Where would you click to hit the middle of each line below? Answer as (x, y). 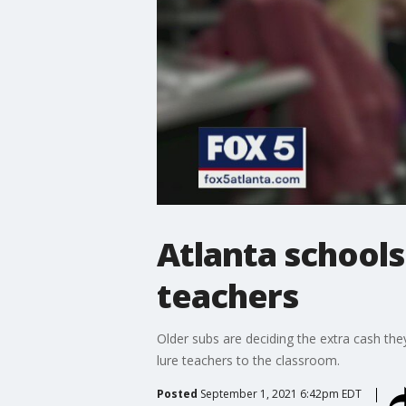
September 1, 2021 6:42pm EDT (280, 393)
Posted (177, 393)
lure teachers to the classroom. (248, 360)
